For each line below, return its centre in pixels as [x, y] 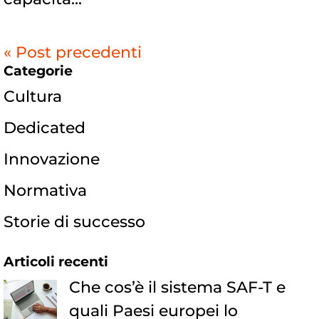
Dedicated [45, 127]
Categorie [38, 70]
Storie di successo [74, 221]
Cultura [33, 96]
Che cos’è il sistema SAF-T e [177, 287]
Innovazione [52, 159]
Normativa [45, 190]
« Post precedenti [73, 52]
